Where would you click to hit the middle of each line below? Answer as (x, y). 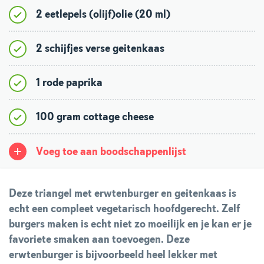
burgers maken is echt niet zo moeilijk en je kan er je (130, 225)
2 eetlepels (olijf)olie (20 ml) (103, 14)
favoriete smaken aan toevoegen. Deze (99, 240)
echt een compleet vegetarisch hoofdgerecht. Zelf (124, 209)
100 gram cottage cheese (95, 117)
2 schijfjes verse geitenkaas (100, 49)
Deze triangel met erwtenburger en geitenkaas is (123, 194)
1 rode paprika (69, 83)
